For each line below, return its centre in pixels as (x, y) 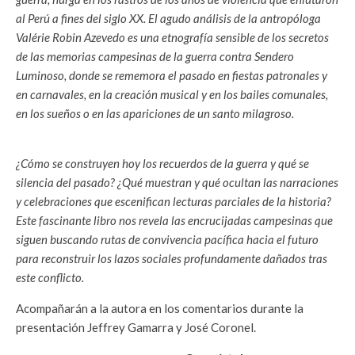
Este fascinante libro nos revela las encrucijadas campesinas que (174, 221)
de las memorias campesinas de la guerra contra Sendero (155, 57)
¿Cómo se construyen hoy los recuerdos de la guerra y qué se (162, 164)
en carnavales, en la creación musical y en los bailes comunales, (172, 95)
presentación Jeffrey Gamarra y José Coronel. (136, 328)
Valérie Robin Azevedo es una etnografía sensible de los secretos (172, 38)
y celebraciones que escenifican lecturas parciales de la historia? (174, 202)
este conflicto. (50, 278)
